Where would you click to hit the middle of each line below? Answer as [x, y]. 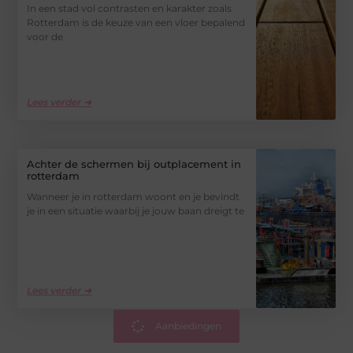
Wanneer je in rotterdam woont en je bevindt [134, 196]
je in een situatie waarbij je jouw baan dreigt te [136, 210]
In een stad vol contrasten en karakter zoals [130, 9]
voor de [45, 37]
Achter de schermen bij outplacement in [134, 163]
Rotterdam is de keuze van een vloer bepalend [136, 23]
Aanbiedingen [188, 325]
